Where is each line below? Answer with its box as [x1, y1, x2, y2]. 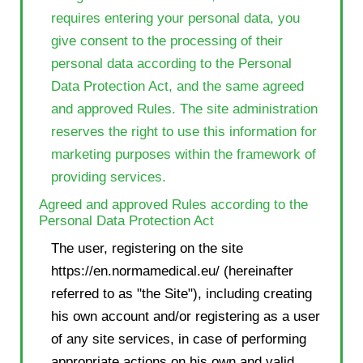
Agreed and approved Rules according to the [39, 196, 308, 212]
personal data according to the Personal [51, 55, 292, 71]
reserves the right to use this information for [51, 123, 317, 139]
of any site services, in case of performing [51, 331, 306, 347]
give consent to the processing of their [51, 32, 283, 49]
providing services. [51, 169, 166, 185]
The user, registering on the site [51, 240, 243, 256]
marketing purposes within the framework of [51, 146, 316, 162]
